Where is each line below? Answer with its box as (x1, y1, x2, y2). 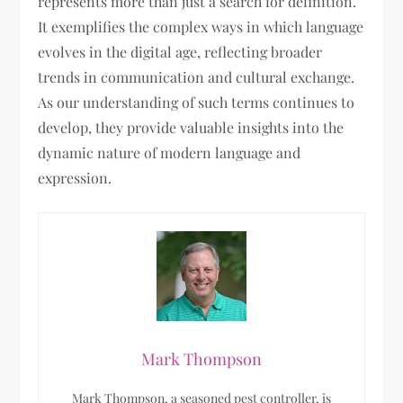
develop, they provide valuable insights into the (38, 118, 345, 138)
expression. (38, 168, 112, 188)
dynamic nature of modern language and (38, 143, 301, 163)
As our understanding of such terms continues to (38, 93, 355, 112)
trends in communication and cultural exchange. (38, 67, 355, 87)
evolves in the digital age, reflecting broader (38, 42, 323, 62)
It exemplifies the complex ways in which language (38, 17, 364, 37)
